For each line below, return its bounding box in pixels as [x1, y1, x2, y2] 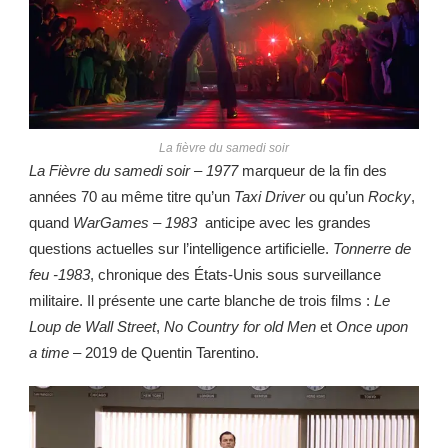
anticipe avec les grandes [201, 214, 371, 232]
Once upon [336, 318, 408, 336]
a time [29, 344, 69, 362]
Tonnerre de [333, 240, 411, 258]
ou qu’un [305, 188, 368, 206]
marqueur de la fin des [242, 162, 387, 180]
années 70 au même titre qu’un [29, 188, 234, 206]
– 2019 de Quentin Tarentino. [69, 344, 259, 362]
